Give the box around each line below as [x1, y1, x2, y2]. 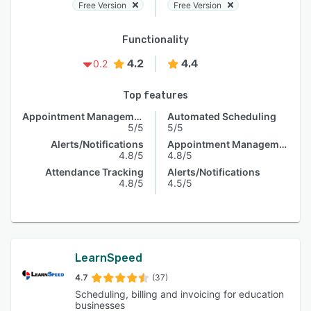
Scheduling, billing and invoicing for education [75, 288, 284, 300]
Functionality [122, 34, 189, 46]
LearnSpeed [75, 251, 142, 264]
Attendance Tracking [45, 166, 144, 178]
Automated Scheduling [167, 110, 276, 122]
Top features [123, 90, 188, 101]
